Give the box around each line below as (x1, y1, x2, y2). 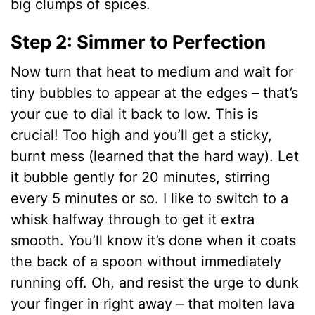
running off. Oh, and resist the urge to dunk (11, 274, 300, 291)
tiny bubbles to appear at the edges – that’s (11, 84, 299, 101)
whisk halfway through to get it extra (11, 210, 255, 228)
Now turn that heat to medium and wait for (11, 63, 294, 80)
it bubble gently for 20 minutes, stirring (11, 168, 271, 186)
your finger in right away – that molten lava (11, 295, 295, 312)
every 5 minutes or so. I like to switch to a (11, 189, 289, 207)
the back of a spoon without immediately (11, 252, 282, 270)
